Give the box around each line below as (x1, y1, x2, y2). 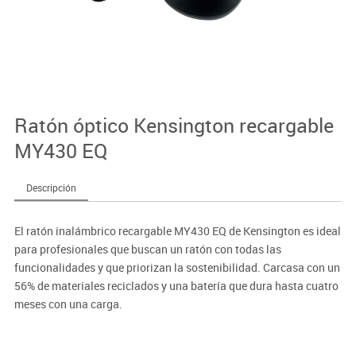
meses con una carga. (14, 296, 122, 311)
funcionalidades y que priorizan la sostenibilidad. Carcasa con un (14, 259, 340, 275)
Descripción (25, 180, 76, 194)
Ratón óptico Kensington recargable (14, 111, 334, 138)
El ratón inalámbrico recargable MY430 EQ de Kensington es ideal (14, 222, 341, 238)
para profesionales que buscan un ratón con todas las (14, 241, 281, 257)
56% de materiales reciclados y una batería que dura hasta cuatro (14, 277, 339, 293)
